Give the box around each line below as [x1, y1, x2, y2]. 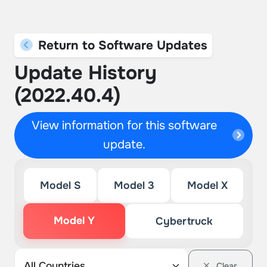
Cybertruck [156, 215, 213, 228]
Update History [14, 61, 157, 85]
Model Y [53, 214, 95, 227]
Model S [39, 179, 81, 192]
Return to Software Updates [34, 38, 207, 53]
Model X [187, 179, 228, 192]
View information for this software [32, 118, 218, 133]
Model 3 [113, 179, 154, 192]
